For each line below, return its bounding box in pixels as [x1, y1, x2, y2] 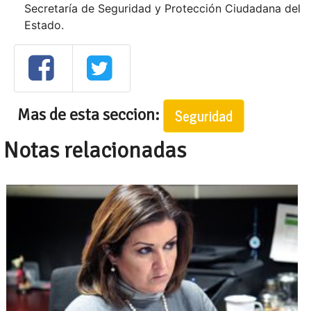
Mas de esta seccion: [17, 103, 163, 125]
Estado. [24, 18, 64, 33]
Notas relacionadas [3, 136, 186, 164]
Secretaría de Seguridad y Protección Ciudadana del [24, 1, 301, 16]
